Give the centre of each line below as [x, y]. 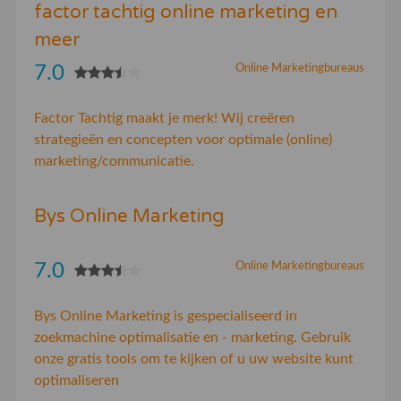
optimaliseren [76, 380]
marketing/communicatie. [114, 162]
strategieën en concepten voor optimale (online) [183, 140]
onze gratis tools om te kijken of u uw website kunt [193, 358]
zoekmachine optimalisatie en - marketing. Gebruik [192, 337]
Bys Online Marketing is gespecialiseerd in [165, 316]
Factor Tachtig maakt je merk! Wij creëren [164, 119]
